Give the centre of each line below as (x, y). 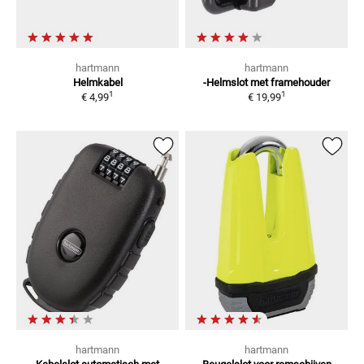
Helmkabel (97, 82)
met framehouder (290, 82)
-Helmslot (225, 82)
